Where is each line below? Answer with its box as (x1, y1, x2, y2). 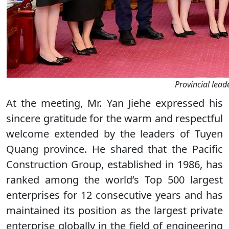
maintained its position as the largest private (6, 203, 223, 217)
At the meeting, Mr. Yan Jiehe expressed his (6, 96, 223, 110)
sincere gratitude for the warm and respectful (6, 111, 223, 125)
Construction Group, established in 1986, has (6, 157, 223, 171)
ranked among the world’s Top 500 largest (6, 173, 223, 187)
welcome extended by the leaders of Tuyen (6, 127, 223, 141)
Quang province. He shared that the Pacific (6, 142, 223, 156)
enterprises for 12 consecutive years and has (6, 188, 223, 202)
